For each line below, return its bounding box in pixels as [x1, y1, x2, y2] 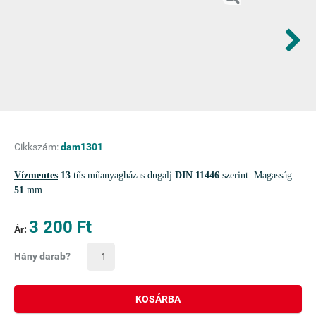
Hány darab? [14, 250, 71, 262]
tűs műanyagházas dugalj [73, 170, 175, 181]
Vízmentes [14, 170, 58, 181]
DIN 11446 [175, 170, 219, 181]
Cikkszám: [14, 141, 61, 152]
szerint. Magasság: [219, 170, 295, 181]
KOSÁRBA [135, 293, 181, 305]
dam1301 [61, 141, 103, 152]
